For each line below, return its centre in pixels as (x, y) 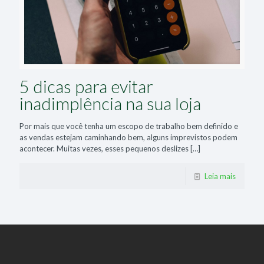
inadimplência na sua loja (110, 103)
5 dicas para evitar (86, 86)
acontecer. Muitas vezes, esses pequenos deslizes (104, 148)
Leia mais (220, 176)
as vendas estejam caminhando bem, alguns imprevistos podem (128, 137)
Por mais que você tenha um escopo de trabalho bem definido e (129, 126)
